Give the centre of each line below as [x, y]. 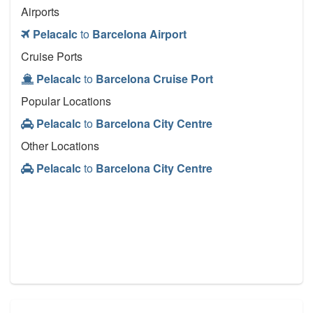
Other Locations [60, 146]
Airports [40, 12]
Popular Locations [66, 101]
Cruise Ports [52, 57]
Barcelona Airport [139, 34]
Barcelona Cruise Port [154, 79]
